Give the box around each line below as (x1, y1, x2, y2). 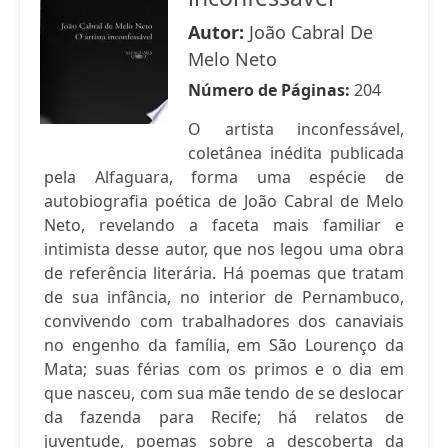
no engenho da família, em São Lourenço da (44, 334, 404, 356)
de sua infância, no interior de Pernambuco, (44, 286, 404, 308)
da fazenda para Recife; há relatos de (44, 406, 404, 428)
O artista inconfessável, (188, 118, 404, 140)
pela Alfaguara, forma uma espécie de (44, 166, 404, 188)
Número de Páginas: (188, 79, 354, 101)
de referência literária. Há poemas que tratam (44, 262, 404, 284)
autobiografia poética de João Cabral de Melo (44, 190, 404, 212)
